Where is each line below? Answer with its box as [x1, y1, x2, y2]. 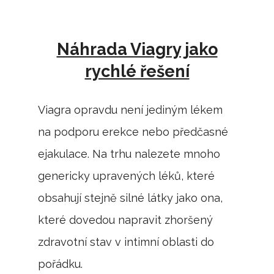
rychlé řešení [84, 61, 190, 81]
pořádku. [38, 257, 83, 270]
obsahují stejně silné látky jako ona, [38, 191, 223, 204]
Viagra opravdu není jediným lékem [38, 103, 223, 116]
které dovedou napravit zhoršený [38, 213, 213, 226]
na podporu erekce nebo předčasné [38, 125, 229, 138]
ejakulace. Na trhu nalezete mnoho [38, 147, 221, 160]
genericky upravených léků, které [38, 169, 215, 182]
